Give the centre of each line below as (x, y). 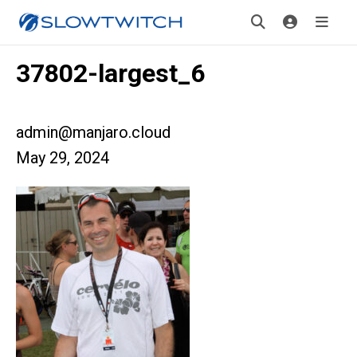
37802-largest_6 (110, 73)
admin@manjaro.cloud (93, 132)
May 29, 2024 (63, 158)
